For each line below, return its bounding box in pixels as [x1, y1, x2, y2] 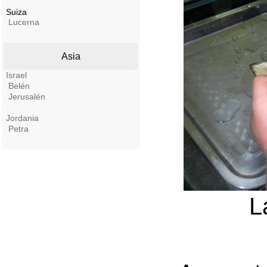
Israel [6, 70, 27, 80]
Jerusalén [8, 92, 45, 101]
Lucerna [8, 17, 39, 27]
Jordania [6, 113, 39, 123]
